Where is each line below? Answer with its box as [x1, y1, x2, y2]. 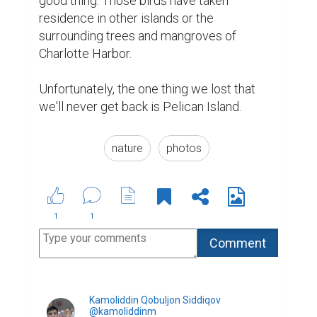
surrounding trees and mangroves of [39, 28, 236, 44]
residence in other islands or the [39, 11, 214, 26]
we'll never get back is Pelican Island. [39, 99, 241, 115]
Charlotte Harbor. [39, 46, 132, 62]
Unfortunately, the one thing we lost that [39, 81, 255, 97]
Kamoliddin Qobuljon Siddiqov [89, 294, 221, 306]
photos [166, 142, 202, 156]
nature [112, 142, 143, 156]
